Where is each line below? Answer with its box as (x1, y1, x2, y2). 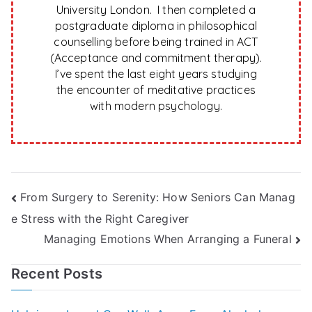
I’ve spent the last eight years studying (55, 67, 257, 81)
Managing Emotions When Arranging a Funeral (44, 232, 292, 247)
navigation (10, 215, 122, 243)
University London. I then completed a (56, 3, 256, 17)
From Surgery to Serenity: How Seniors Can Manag (20, 190, 295, 205)
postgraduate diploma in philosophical (54, 19, 258, 33)
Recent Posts (11, 265, 102, 282)
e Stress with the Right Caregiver (11, 212, 189, 226)
